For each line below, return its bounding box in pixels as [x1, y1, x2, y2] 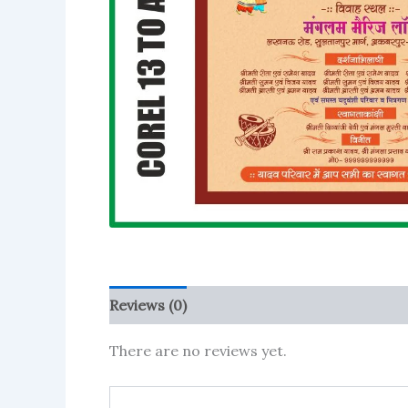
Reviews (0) [109, 296, 187, 314]
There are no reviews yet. [109, 342, 287, 360]
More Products [205, 296, 311, 314]
